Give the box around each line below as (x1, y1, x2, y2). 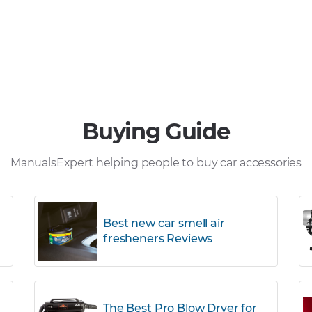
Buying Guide (82, 118, 230, 145)
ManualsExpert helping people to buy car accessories (10, 156, 302, 169)
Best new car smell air (103, 217, 225, 230)
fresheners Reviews (103, 232, 213, 245)
